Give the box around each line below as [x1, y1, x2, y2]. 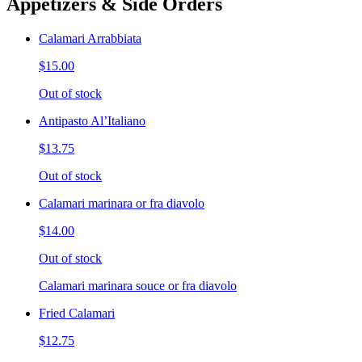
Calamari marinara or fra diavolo [39, 196, 204, 211]
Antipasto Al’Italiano [39, 114, 145, 128]
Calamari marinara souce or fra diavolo [39, 279, 237, 293]
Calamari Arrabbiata [39, 32, 141, 46]
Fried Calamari [39, 306, 115, 321]
